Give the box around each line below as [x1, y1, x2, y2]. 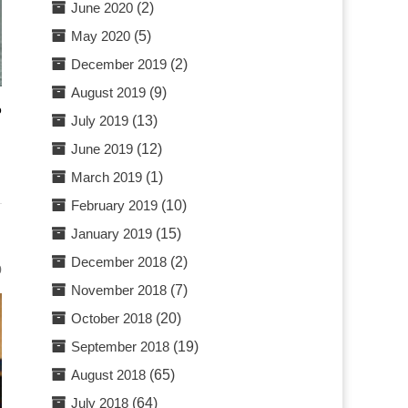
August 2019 [71, 85, 147, 100]
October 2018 [71, 311, 153, 326]
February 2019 [71, 198, 158, 213]
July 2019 [71, 113, 129, 128]
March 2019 [71, 169, 143, 185]
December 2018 [71, 254, 168, 270]
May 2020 [71, 28, 131, 44]
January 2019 [71, 226, 153, 241]
